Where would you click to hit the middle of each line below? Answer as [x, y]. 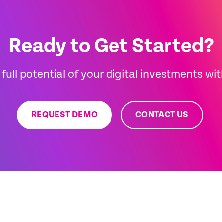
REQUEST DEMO [64, 115]
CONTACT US [162, 115]
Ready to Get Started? [111, 46]
